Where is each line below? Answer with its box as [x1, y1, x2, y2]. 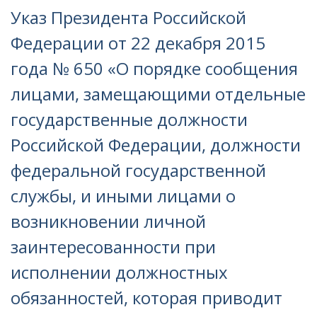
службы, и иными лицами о [11, 184, 236, 207]
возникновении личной [11, 209, 206, 233]
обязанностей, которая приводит [11, 286, 282, 309]
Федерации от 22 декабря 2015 [11, 31, 265, 54]
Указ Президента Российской [11, 6, 246, 29]
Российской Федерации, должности [11, 133, 301, 156]
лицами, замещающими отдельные [11, 82, 306, 105]
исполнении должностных [11, 260, 228, 284]
